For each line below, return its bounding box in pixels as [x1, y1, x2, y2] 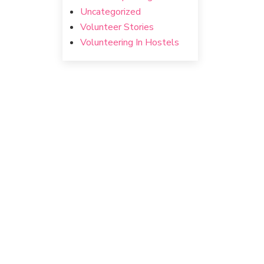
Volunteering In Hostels [80, 36, 179, 49]
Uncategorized [80, 5, 141, 18]
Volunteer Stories [80, 21, 154, 34]
